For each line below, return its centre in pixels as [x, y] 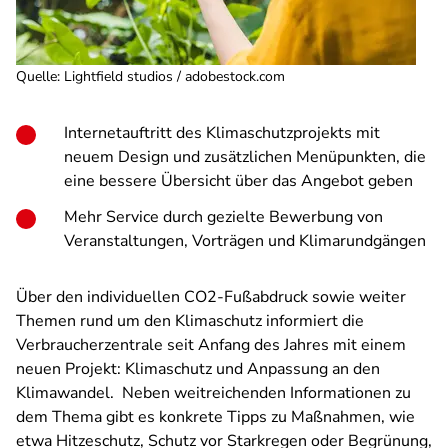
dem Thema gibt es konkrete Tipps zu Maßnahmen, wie [215, 417]
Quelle [36, 76]
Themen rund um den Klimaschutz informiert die [190, 321]
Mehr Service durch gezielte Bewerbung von [223, 217]
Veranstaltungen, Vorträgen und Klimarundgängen [245, 241]
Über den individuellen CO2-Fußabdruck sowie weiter [211, 297]
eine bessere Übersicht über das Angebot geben [238, 181]
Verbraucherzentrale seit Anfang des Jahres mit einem [211, 345]
